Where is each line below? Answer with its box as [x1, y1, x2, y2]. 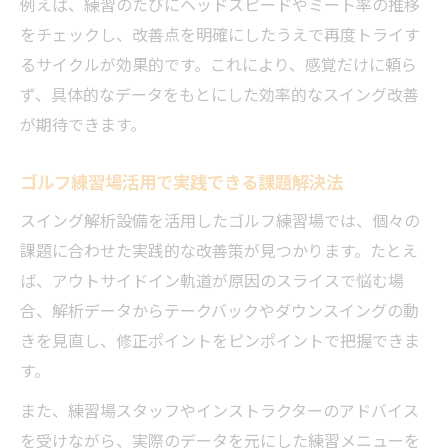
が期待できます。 [20, 112, 146, 136]
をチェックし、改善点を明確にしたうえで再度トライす [20, 22, 420, 46]
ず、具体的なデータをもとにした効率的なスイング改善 [20, 82, 419, 106]
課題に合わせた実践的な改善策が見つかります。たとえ [20, 238, 418, 262]
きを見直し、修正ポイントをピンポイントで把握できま [20, 328, 420, 352]
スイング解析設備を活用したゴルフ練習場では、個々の [20, 208, 420, 232]
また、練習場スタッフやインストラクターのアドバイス [20, 398, 419, 422]
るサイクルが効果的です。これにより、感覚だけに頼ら [20, 52, 417, 76]
